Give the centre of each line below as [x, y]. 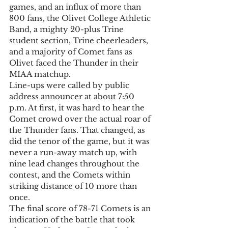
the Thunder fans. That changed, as [78, 130]
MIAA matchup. [41, 74]
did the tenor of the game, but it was [80, 141]
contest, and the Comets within [71, 175]
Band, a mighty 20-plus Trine [67, 30]
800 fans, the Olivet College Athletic [81, 18]
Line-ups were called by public [70, 85]
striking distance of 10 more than [74, 186]
